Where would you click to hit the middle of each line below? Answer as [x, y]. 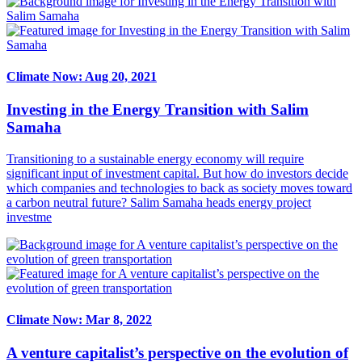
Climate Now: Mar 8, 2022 [79, 320]
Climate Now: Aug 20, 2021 [82, 76]
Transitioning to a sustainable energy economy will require [155, 158]
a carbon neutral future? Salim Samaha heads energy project [159, 202]
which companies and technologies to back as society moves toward [179, 187]
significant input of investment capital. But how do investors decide [177, 173]
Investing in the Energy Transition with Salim [158, 110]
